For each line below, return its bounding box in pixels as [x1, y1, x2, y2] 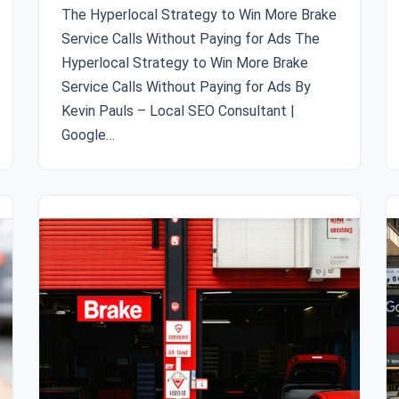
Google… [61, 126, 118, 143]
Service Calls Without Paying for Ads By [61, 78, 311, 95]
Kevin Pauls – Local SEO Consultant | [61, 102, 295, 119]
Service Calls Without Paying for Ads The [61, 30, 320, 47]
